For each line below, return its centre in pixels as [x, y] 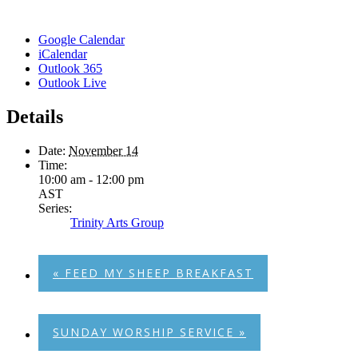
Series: [55, 208]
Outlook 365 [70, 68]
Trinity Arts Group [117, 222]
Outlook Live [72, 82]
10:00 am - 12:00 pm [91, 179]
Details [35, 116]
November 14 [103, 150]
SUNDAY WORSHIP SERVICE [146, 332]
